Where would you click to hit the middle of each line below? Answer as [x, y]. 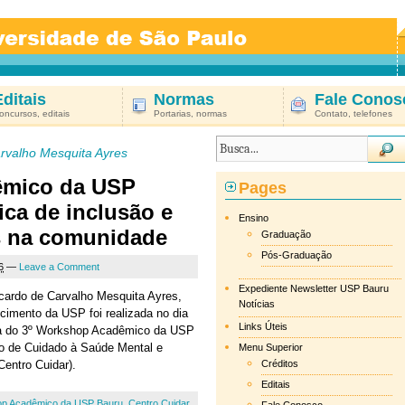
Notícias [257, 305]
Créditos [280, 363]
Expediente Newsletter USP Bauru [314, 288]
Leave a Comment [59, 267]
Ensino [254, 218]
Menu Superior [271, 347]
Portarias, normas [190, 113]
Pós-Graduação [297, 255]
